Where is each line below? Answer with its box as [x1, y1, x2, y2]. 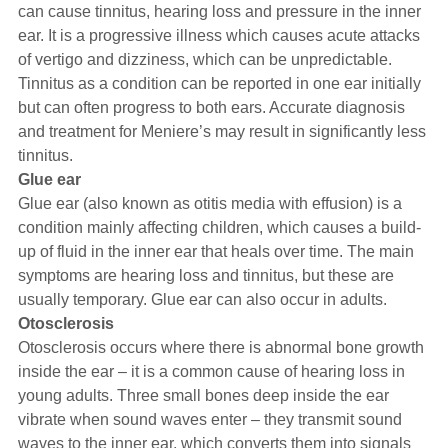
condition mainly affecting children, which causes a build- [17, 219, 421, 236]
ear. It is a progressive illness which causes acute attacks [17, 27, 420, 44]
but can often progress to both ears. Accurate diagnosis [17, 99, 405, 116]
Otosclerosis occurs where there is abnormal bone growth [17, 339, 424, 356]
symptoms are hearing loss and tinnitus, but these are [17, 267, 394, 284]
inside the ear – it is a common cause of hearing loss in [17, 363, 405, 380]
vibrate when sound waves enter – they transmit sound [17, 411, 402, 428]
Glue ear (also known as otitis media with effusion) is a [17, 195, 402, 212]
